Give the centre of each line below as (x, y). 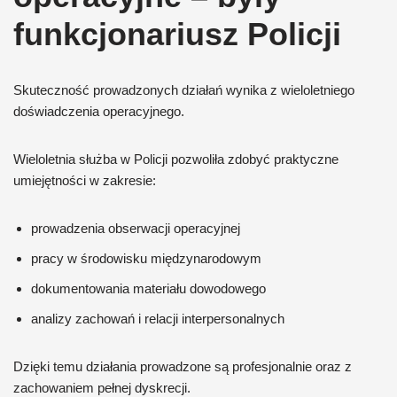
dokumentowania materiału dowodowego (148, 288)
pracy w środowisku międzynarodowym (146, 258)
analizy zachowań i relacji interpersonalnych (158, 319)
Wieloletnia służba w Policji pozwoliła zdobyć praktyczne (176, 159)
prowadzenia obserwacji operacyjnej (136, 228)
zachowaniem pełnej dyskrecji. (102, 388)
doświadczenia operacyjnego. (99, 111)
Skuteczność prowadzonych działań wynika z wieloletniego (184, 90)
